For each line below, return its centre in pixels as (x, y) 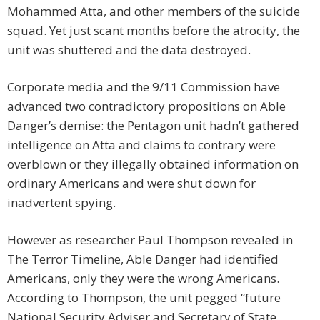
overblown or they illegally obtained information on (153, 164)
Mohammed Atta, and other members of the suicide (154, 11)
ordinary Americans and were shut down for (131, 184)
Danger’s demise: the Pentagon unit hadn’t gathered (153, 126)
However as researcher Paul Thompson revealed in (150, 240)
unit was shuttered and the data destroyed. (129, 50)
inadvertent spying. (61, 203)
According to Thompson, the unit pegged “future (144, 298)
